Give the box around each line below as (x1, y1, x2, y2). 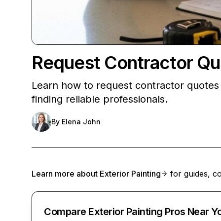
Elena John (62, 117, 101, 126)
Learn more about (32, 169, 100, 179)
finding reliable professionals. (32, 93, 168, 105)
